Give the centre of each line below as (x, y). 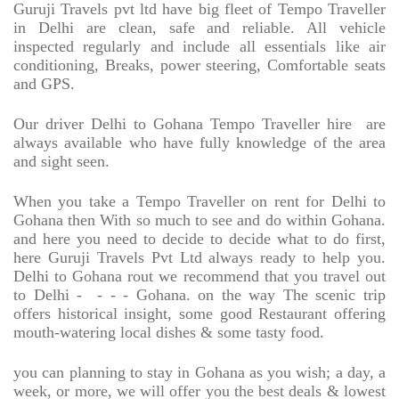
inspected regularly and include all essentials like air (199, 47)
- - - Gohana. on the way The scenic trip (242, 295)
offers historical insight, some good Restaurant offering (199, 314)
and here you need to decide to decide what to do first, (199, 239)
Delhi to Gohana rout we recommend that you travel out (199, 277)
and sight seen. (61, 162)
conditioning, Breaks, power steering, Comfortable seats (199, 65)
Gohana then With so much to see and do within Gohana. (199, 220)
